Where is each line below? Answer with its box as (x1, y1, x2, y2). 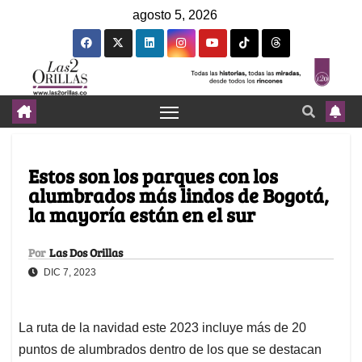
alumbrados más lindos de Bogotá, (28, 182, 329, 209)
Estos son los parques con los (28, 162, 278, 190)
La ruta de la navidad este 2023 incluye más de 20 (19, 321, 306, 335)
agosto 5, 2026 (133, 8, 217, 22)
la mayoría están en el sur (28, 201, 255, 229)
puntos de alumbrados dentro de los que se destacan (19, 343, 322, 357)
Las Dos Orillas (49, 245, 123, 261)
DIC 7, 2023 (41, 267, 96, 279)
